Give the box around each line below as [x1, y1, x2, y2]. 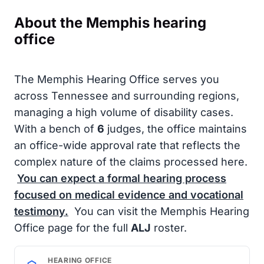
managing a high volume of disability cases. [14, 106, 233, 118]
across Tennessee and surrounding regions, [14, 90, 239, 102]
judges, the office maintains [104, 123, 247, 135]
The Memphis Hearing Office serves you [14, 73, 219, 85]
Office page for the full [14, 222, 131, 234]
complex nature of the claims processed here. [14, 156, 247, 168]
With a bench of [14, 123, 97, 135]
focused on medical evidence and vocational [14, 189, 243, 201]
